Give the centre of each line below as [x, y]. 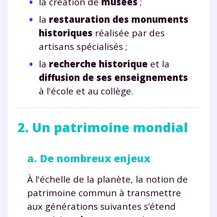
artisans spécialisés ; [83, 46]
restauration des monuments [119, 19]
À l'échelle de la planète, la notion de [108, 179]
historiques [66, 32]
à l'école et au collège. [86, 91]
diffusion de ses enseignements [113, 77]
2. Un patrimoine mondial [103, 127]
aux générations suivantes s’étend [101, 206]
